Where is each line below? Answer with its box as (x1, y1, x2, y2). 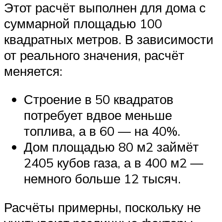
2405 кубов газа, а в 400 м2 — (24, 155, 203, 171)
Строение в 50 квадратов (24, 91, 173, 108)
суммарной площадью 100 (4, 15, 162, 31)
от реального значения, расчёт (4, 47, 184, 63)
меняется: (4, 62, 62, 79)
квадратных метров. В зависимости (4, 31, 214, 47)
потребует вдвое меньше (24, 107, 172, 123)
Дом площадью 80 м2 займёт (24, 139, 199, 155)
